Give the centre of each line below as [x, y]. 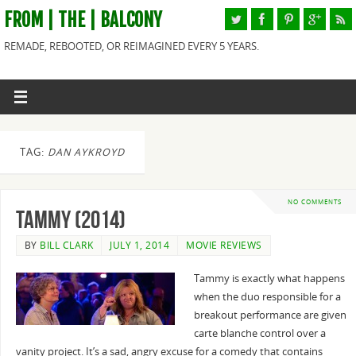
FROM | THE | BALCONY [83, 20]
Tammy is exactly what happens [269, 279]
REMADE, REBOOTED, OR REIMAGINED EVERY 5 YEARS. [132, 46]
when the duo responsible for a [267, 297]
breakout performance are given [270, 315]
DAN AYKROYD [86, 152]
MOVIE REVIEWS [224, 246]
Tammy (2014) [70, 220]
